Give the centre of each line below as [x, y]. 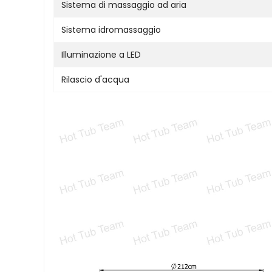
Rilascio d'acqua [95, 79]
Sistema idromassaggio [111, 29]
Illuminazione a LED [101, 54]
